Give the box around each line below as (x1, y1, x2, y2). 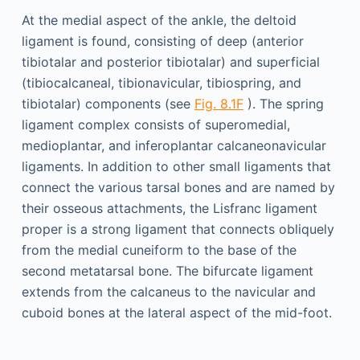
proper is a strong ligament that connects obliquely (21, 221, 334, 237)
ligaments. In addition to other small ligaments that (21, 158, 331, 174)
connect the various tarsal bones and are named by (21, 179, 335, 195)
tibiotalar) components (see (21, 96, 194, 112)
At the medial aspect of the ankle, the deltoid (21, 12, 297, 28)
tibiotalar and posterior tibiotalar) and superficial (21, 54, 320, 70)
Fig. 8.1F (194, 96, 243, 112)
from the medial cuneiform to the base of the (21, 242, 297, 258)
